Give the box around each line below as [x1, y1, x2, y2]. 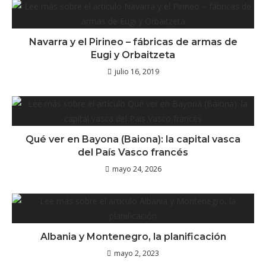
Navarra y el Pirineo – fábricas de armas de [28, 36, 237, 47]
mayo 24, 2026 [112, 163, 161, 174]
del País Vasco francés [78, 146, 188, 158]
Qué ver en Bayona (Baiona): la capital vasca [26, 133, 240, 145]
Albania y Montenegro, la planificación [40, 230, 226, 242]
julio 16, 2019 [114, 66, 159, 77]
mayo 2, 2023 [114, 248, 159, 258]
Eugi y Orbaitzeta [91, 49, 175, 61]
